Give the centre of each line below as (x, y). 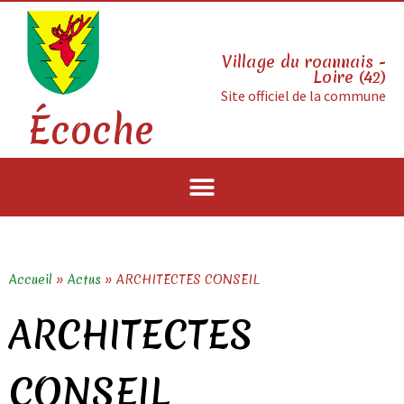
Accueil (31, 280)
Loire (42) (349, 77)
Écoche (90, 131)
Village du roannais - (303, 61)
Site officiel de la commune (303, 95)
